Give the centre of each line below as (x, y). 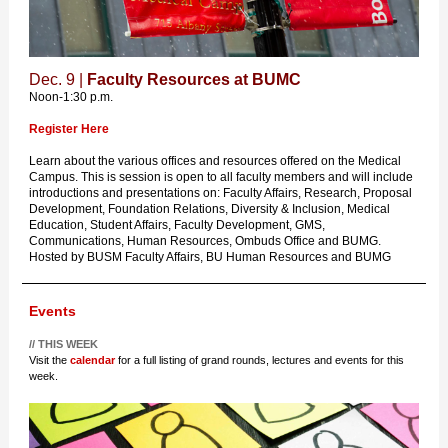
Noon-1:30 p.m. (71, 97)
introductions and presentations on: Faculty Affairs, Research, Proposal (220, 193)
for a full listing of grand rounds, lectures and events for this (259, 360)
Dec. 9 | (58, 79)
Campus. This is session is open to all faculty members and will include (221, 177)
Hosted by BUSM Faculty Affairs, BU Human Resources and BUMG (210, 257)
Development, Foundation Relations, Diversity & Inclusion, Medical (209, 209)
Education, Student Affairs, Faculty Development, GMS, (177, 225)
